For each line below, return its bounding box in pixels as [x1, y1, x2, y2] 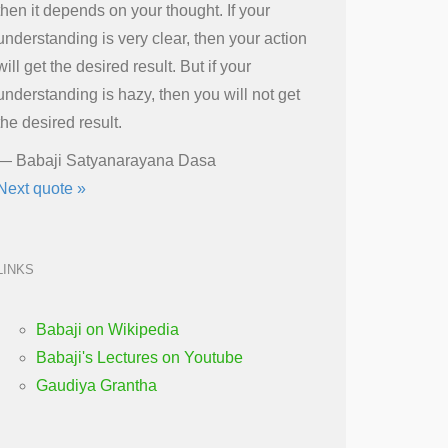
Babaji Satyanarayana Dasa [16, 152, 216, 169]
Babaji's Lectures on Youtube [36, 349, 243, 366]
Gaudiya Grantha [36, 377, 157, 394]
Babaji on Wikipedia [36, 321, 179, 338]
